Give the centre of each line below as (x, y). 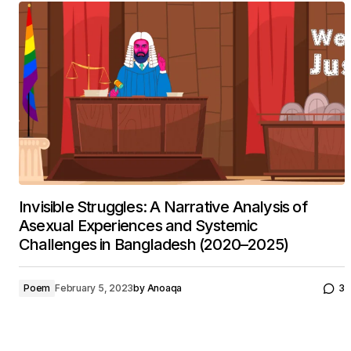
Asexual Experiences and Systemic (139, 226)
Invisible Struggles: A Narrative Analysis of (163, 207)
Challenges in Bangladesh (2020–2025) (154, 244)
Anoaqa (165, 288)
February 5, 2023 (94, 288)
